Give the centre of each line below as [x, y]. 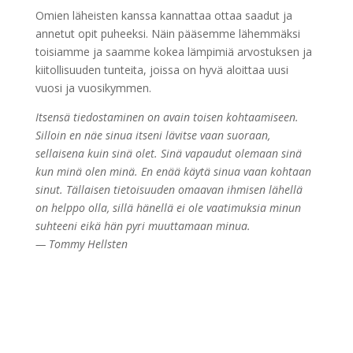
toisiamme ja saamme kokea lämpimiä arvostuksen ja [173, 52]
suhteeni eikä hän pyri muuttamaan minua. [143, 226]
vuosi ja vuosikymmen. [93, 88]
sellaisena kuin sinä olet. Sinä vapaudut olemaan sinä [168, 154]
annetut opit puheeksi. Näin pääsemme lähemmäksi [167, 34]
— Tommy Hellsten [81, 244]
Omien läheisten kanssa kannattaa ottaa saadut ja [163, 16]
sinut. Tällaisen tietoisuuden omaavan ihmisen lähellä [169, 190]
